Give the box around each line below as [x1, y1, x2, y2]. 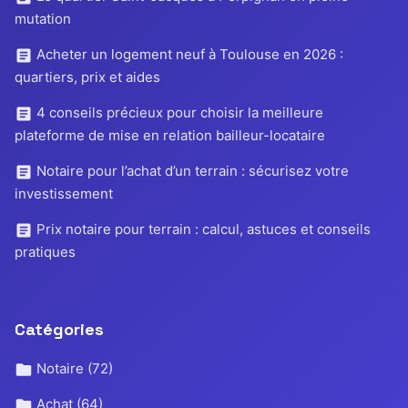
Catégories [15, 319, 104, 341]
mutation [15, 10, 71, 28]
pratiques [15, 243, 76, 261]
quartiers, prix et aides [15, 68, 160, 87]
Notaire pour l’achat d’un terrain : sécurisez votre [33, 162, 349, 180]
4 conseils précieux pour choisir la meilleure [33, 104, 323, 122]
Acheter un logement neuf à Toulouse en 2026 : [33, 46, 343, 64]
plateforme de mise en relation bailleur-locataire [15, 127, 325, 145]
